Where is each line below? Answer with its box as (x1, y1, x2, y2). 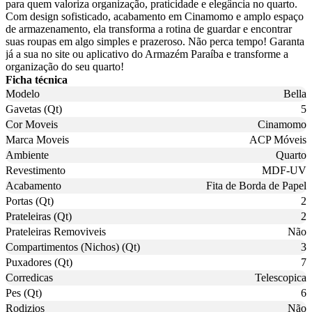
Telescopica (255, 272, 306, 284)
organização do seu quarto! (6, 61, 124, 73)
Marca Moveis (6, 134, 69, 146)
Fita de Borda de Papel (206, 180, 306, 192)
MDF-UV (262, 164, 306, 177)
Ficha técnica (6, 74, 68, 86)
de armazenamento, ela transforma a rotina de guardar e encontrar (6, 23, 292, 36)
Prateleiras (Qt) (6, 210, 72, 223)
